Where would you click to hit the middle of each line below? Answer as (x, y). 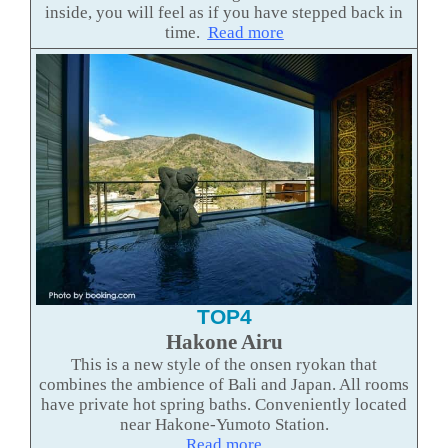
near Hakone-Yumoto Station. (224, 424)
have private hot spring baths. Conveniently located (224, 404)
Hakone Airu (224, 341)
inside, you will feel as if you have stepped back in (224, 12)
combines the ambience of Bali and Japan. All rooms (224, 384)
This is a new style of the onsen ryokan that (224, 364)
